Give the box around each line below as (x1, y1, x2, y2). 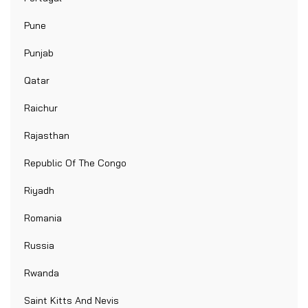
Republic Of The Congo (24, 157, 126, 170)
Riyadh (24, 184, 54, 197)
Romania (24, 212, 62, 225)
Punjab (24, 47, 54, 60)
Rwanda (24, 267, 59, 280)
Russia (24, 239, 54, 252)
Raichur (24, 102, 58, 115)
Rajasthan (24, 129, 69, 142)
